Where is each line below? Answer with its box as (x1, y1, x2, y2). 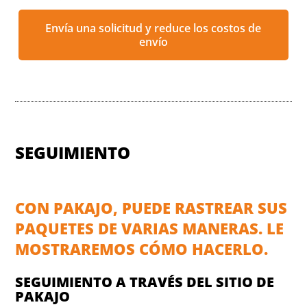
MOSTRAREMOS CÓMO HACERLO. (15, 238, 269, 259)
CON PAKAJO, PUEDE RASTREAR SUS (15, 197, 288, 218)
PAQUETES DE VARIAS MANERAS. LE (15, 217, 284, 238)
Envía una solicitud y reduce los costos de (45, 20, 262, 36)
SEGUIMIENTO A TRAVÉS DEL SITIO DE (15, 272, 275, 291)
